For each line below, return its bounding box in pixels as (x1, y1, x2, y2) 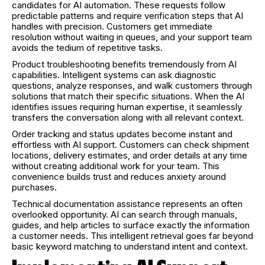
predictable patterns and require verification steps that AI (12, 9, 243, 21)
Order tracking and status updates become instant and (12, 128, 232, 140)
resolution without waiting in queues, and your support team (12, 31, 252, 43)
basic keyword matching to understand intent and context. (12, 240, 248, 252)
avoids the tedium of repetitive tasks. (12, 41, 163, 53)
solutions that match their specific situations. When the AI (12, 90, 244, 102)
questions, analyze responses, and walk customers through (12, 79, 252, 91)
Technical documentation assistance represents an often (12, 198, 243, 209)
